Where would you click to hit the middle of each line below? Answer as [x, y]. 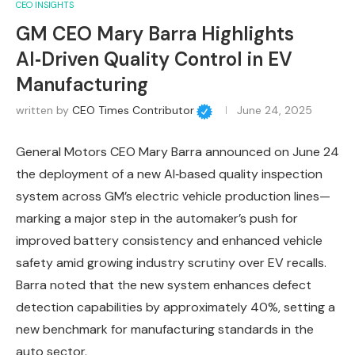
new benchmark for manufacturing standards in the [165, 329]
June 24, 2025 [274, 111]
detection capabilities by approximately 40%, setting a [176, 307]
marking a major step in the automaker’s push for [157, 218]
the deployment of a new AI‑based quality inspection [169, 174]
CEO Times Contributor [133, 111]
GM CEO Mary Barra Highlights [155, 33]
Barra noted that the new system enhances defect [164, 284]
